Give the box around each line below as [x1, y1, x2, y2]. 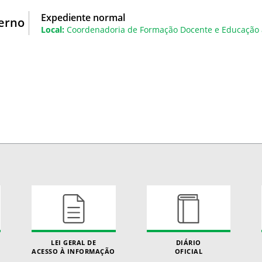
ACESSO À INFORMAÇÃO [32, 246, 115, 256]
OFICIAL [174, 246, 202, 256]
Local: [41, 24, 64, 35]
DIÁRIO [175, 237, 201, 247]
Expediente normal [41, 11, 125, 24]
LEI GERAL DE [51, 237, 96, 247]
